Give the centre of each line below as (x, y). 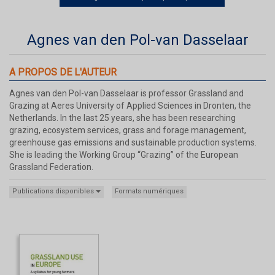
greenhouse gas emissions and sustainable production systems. (133, 142)
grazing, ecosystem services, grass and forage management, (128, 130)
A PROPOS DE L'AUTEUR (63, 72)
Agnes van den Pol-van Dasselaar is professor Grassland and (126, 93)
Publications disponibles (54, 191)
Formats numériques (149, 191)
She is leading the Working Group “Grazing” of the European (124, 154)
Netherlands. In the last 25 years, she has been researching (122, 118)
